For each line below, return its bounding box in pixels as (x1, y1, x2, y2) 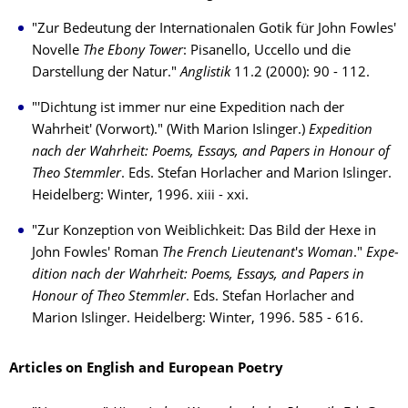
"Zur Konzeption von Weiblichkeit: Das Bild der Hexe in (32, 225, 376, 239)
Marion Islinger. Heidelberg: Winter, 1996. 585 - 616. (32, 312, 363, 326)
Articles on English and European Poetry (9, 362, 283, 376)
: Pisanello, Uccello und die (183, 45, 351, 58)
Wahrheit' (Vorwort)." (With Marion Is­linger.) (32, 124, 309, 138)
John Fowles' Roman (32, 247, 162, 260)
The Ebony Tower (83, 45, 183, 58)
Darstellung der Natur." (32, 66, 180, 80)
